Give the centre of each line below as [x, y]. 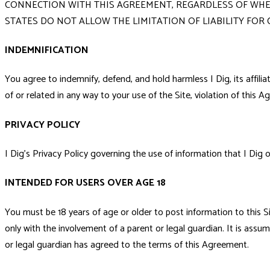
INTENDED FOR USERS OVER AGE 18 [85, 183]
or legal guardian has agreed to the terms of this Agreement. [127, 245]
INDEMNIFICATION [47, 51]
